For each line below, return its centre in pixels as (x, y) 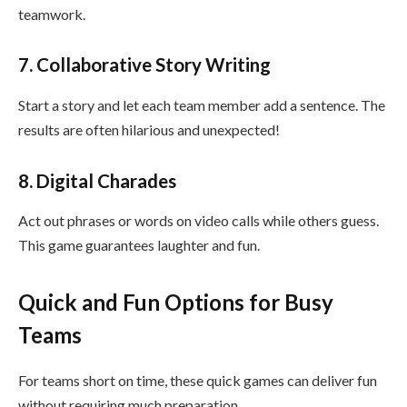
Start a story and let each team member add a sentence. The (202, 104)
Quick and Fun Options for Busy (176, 303)
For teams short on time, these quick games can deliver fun (198, 381)
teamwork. (52, 14)
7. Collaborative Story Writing (144, 65)
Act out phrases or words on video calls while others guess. (199, 220)
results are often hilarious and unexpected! (149, 129)
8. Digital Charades (97, 180)
